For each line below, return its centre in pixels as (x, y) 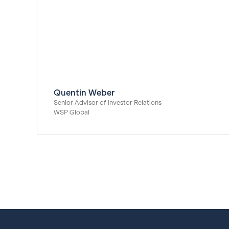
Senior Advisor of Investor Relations (108, 103)
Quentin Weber (84, 93)
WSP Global (72, 112)
